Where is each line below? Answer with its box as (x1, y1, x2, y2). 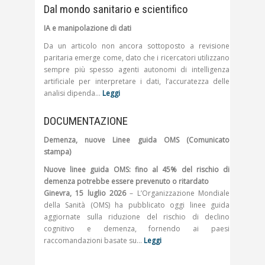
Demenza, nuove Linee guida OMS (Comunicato (44, 135, 230, 146)
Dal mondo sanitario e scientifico (44, 2, 188, 17)
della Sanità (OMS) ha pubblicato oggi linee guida (44, 200, 230, 211)
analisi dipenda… (44, 88, 102, 99)
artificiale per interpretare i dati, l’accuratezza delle (44, 76, 230, 87)
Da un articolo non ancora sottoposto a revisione (44, 41, 230, 51)
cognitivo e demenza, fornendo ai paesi (44, 224, 230, 234)
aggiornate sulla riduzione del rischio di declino (44, 212, 230, 222)
